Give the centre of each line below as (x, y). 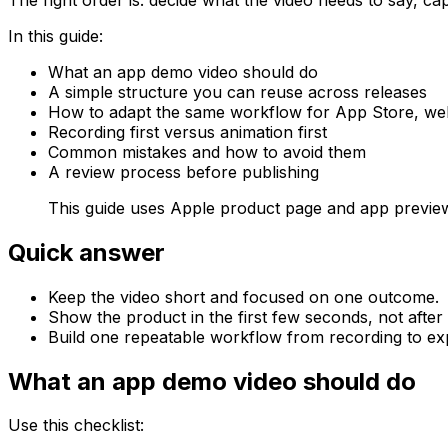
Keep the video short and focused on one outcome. (243, 296)
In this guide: (55, 35)
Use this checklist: (76, 425)
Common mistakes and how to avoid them (207, 151)
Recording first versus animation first (187, 131)
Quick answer (86, 252)
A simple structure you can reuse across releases (237, 91)
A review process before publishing (183, 171)
